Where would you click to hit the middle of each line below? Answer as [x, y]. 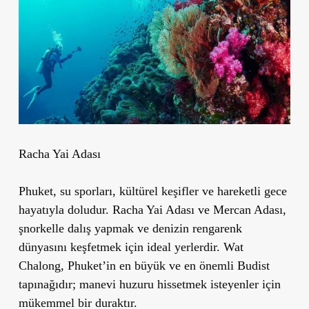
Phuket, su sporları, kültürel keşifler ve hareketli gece [152, 191]
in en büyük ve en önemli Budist [188, 265]
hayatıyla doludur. [65, 209]
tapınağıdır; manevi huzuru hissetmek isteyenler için [149, 284]
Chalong [39, 265]
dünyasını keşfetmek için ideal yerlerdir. [121, 247]
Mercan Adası [248, 209]
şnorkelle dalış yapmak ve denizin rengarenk [130, 228]
